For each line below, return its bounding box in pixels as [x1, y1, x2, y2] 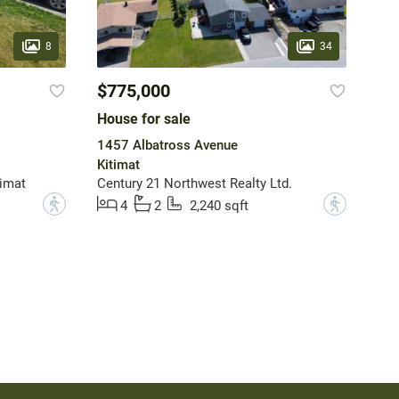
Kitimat [96, 157, 140, 174]
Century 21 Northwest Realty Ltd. [96, 175, 292, 192]
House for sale [96, 110, 191, 128]
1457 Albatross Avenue [96, 137, 238, 154]
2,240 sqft [189, 198, 248, 215]
